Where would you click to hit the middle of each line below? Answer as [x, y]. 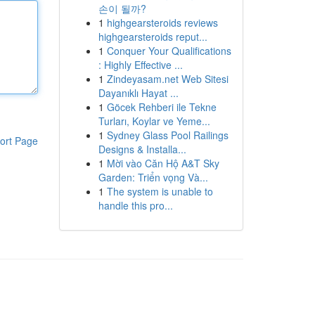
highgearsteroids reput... [153, 37]
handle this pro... [135, 205]
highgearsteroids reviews [162, 22]
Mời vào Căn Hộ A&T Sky [163, 163]
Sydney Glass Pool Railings [167, 135]
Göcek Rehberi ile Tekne [161, 107]
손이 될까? [122, 8]
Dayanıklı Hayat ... [138, 93]
